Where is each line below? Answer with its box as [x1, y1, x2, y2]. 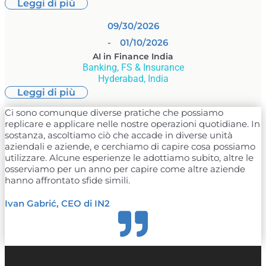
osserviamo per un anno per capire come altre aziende [5, 163, 245, 175]
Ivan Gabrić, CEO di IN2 [5, 198, 110, 210]
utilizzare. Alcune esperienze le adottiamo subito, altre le [5, 152, 254, 164]
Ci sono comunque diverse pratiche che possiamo [5, 107, 223, 119]
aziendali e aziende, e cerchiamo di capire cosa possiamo [5, 141, 255, 153]
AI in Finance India [93, 51, 173, 62]
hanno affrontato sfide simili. [5, 175, 130, 186]
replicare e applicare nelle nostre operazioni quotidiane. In [5, 118, 260, 130]
